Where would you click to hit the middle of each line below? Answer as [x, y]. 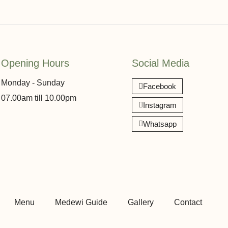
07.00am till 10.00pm [39, 98]
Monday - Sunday [33, 82]
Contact [188, 202]
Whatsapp [160, 124]
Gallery [141, 202]
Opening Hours [35, 63]
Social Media [161, 63]
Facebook [160, 86]
